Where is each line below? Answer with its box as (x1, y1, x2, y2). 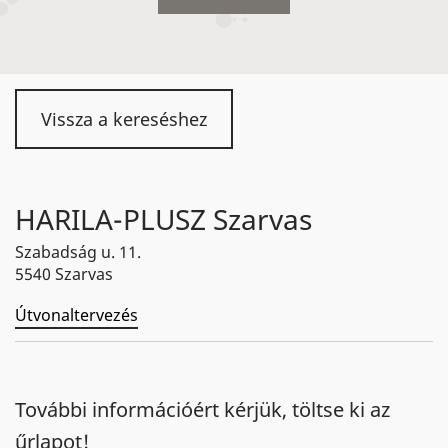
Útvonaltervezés (15, 304, 138, 326)
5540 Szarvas (15, 263, 113, 285)
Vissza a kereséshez (41, 107, 207, 131)
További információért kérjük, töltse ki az (15, 396, 390, 423)
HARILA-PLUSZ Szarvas (15, 200, 312, 238)
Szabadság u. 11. (15, 241, 141, 263)
